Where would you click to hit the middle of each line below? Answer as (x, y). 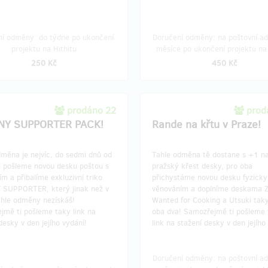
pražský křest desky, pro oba (202, 166)
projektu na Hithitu (44, 49)
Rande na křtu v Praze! (206, 124)
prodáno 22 (92, 110)
